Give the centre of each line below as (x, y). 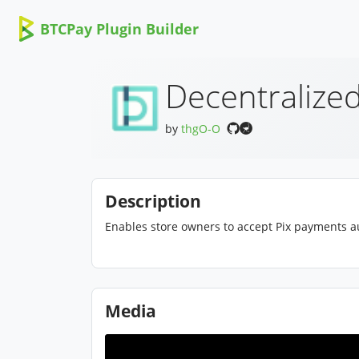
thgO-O (201, 129)
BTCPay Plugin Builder (119, 29)
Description (153, 201)
